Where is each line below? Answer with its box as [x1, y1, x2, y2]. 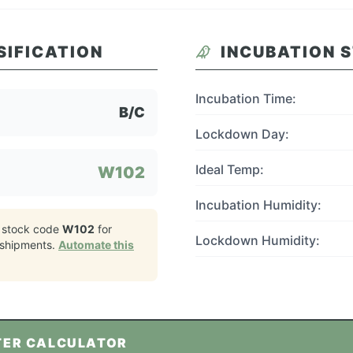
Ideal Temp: [195, 162, 264, 177]
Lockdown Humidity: [195, 232, 320, 248]
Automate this [58, 238, 134, 251]
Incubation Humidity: [195, 197, 321, 213]
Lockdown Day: [195, 126, 289, 142]
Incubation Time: [195, 91, 296, 106]
